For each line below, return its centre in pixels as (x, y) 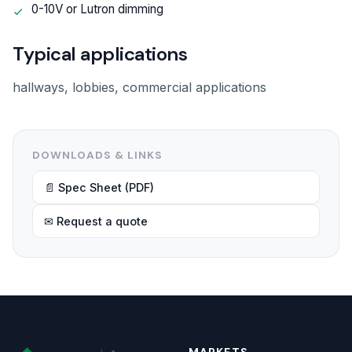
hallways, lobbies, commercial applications (139, 87)
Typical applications (100, 54)
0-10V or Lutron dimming (97, 9)
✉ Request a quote (96, 221)
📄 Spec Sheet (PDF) (99, 187)
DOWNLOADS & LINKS (98, 155)
